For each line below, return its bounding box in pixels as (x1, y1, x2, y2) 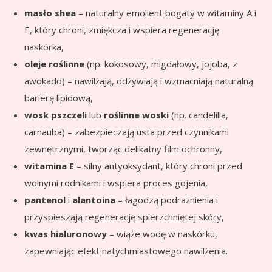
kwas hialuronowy (24, 227, 107, 240)
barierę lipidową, (24, 91, 93, 104)
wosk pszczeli (24, 108, 87, 121)
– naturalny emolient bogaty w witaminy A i (76, 6, 256, 19)
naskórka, (24, 40, 64, 53)
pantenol (24, 193, 66, 206)
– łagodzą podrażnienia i (115, 193, 218, 206)
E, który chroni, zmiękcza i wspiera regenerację (24, 23, 219, 36)
